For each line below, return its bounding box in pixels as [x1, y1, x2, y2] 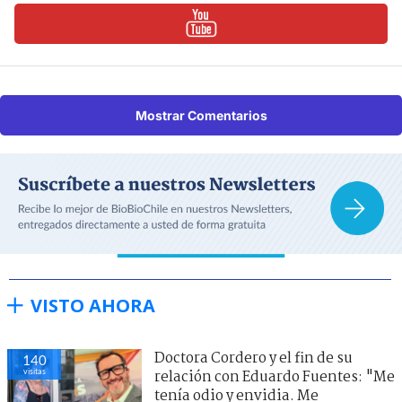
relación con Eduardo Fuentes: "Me [154, 365, 395, 389]
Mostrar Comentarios [135, 107, 267, 123]
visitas [22, 365, 46, 376]
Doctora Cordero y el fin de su [154, 346, 353, 370]
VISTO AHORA [31, 293, 155, 318]
